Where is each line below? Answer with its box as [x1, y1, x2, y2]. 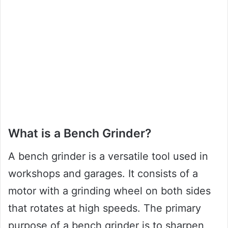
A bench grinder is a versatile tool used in [8, 150, 208, 162]
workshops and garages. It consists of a [8, 167, 198, 180]
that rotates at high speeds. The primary [8, 202, 201, 214]
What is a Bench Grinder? [8, 126, 152, 141]
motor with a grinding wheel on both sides [8, 184, 211, 197]
